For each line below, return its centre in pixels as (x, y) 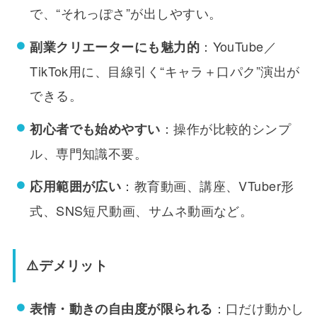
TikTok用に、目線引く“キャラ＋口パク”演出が (165, 71)
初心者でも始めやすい (95, 128)
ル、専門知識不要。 (89, 152)
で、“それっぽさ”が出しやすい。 (126, 13)
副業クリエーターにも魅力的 (115, 47)
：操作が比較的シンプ (226, 128)
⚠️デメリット (67, 265)
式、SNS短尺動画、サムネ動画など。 (142, 211)
